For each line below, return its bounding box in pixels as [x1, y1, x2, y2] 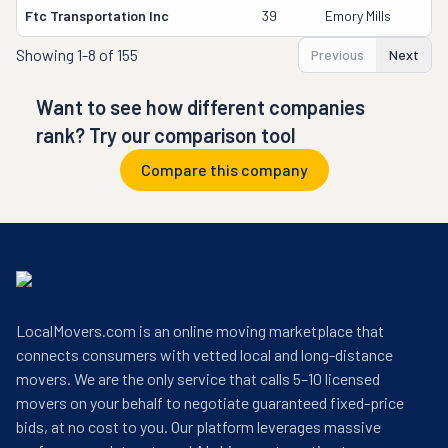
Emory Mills [325, 7, 391, 24]
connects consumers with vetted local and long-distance [16, 345, 393, 364]
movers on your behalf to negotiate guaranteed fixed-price [16, 393, 404, 412]
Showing [16, 45, 77, 64]
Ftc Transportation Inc [25, 7, 169, 24]
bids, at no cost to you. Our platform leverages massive [16, 417, 381, 436]
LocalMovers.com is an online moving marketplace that [16, 321, 384, 340]
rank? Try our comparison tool [36, 123, 296, 147]
